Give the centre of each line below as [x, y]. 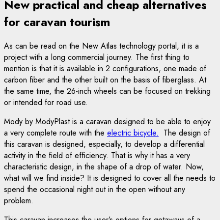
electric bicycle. [133, 133]
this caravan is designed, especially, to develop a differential [104, 144]
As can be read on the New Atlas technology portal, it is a [101, 46]
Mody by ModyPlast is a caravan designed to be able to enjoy [107, 122]
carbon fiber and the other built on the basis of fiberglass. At [105, 80]
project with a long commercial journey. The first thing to [97, 57]
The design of [184, 133]
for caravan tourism [57, 22]
